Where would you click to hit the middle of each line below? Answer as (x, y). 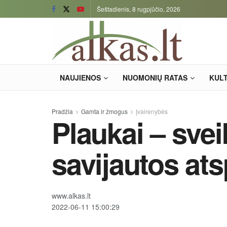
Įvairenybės (152, 111)
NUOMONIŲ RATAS (155, 78)
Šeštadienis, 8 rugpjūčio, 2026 (139, 9)
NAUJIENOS (80, 78)
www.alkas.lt (71, 196)
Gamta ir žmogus (104, 111)
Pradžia (62, 111)
